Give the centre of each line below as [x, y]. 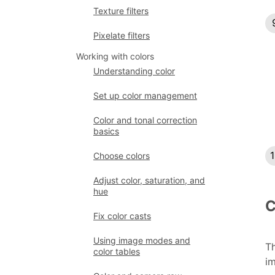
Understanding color [134, 71]
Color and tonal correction [145, 120]
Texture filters [121, 11]
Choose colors [122, 156]
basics [106, 131]
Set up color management [145, 95]
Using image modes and [142, 240]
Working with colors [115, 56]
